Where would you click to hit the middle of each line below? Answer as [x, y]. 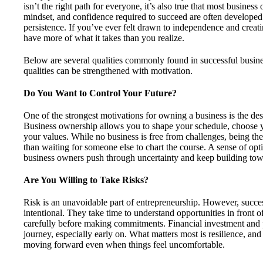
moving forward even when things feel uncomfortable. [124, 244]
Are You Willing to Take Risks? [86, 180]
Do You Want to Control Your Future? [100, 93]
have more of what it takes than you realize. [104, 38]
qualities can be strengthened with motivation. [109, 70]
